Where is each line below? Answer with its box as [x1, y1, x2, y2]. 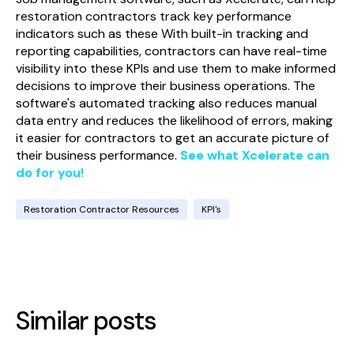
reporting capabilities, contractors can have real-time [16, 43, 327, 60]
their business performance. [16, 147, 180, 164]
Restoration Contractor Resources [24, 203, 179, 217]
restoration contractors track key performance [16, 8, 292, 25]
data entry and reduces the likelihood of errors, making [16, 112, 333, 130]
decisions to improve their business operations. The [16, 77, 315, 95]
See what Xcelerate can [180, 147, 330, 164]
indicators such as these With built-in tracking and [16, 25, 308, 43]
